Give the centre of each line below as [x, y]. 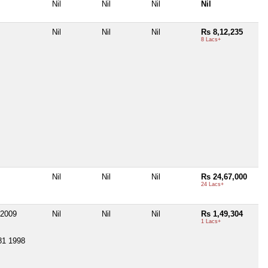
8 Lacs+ [211, 39]
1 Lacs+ [211, 221]
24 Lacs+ [212, 184]
